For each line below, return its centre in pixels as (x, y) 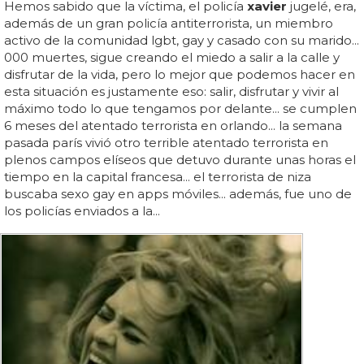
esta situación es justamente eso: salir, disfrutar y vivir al (171, 91)
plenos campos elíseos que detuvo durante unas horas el (180, 159)
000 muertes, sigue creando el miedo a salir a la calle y (172, 57)
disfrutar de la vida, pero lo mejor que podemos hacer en (180, 74)
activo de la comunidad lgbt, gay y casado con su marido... (182, 40)
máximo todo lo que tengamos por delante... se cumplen (180, 108)
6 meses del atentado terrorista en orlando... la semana (173, 125)
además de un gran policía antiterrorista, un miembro (169, 23)
